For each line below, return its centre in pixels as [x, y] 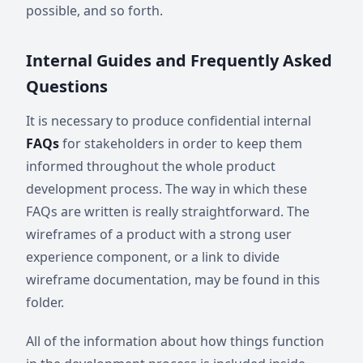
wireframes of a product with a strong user [159, 234]
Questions [67, 86]
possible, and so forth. [94, 11]
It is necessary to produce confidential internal [169, 121]
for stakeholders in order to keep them [182, 143]
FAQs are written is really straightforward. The [168, 211]
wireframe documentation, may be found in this [173, 280]
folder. [45, 302]
